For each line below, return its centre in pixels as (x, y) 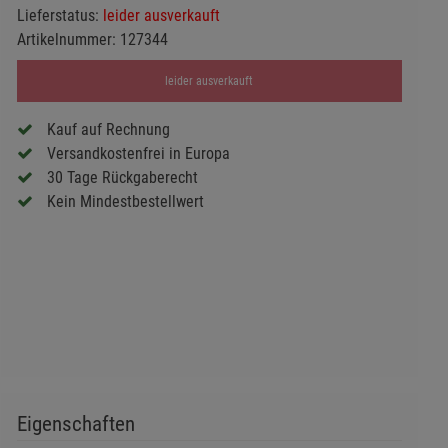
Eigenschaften (75, 424)
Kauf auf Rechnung (108, 130)
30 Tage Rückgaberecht (122, 178)
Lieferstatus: (59, 15)
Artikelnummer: (68, 39)
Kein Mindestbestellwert (125, 202)
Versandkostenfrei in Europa (138, 154)
